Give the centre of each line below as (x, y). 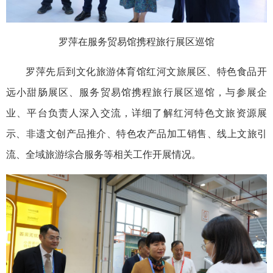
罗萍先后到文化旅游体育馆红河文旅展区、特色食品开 (146, 72)
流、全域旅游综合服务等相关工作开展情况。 (104, 155)
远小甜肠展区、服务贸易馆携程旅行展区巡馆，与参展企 (136, 93)
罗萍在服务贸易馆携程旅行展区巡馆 (136, 42)
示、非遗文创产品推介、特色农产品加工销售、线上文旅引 (136, 134)
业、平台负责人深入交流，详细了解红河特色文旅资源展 (136, 113)
